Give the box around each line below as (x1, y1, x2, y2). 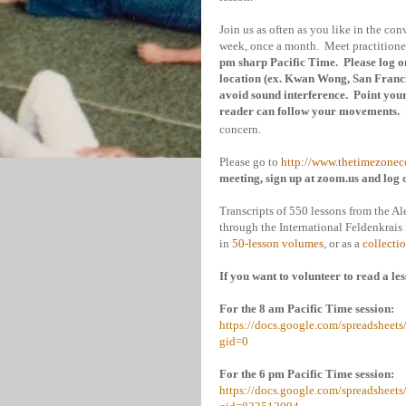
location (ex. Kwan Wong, (219, 72, 353, 85)
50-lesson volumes (232, 237, 324, 250)
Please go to (219, 155, 281, 169)
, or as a (324, 237, 362, 250)
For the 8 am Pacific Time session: (219, 302, 394, 315)
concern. (219, 122, 261, 136)
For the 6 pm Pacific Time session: (219, 367, 394, 381)
